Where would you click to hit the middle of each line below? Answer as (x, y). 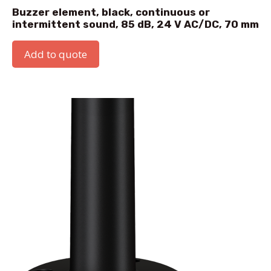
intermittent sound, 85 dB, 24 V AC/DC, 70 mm (135, 24)
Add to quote (56, 54)
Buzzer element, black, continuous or (111, 12)
